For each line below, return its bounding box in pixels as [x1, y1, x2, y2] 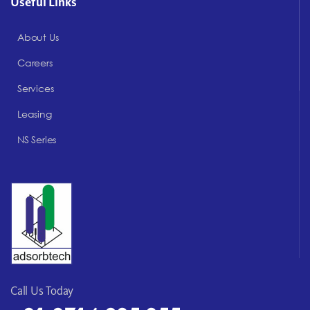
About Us [17, 30, 59, 44]
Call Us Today [10, 283, 74, 298]
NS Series [17, 133, 57, 147]
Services [17, 82, 54, 95]
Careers [17, 56, 53, 70]
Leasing [17, 107, 52, 121]
